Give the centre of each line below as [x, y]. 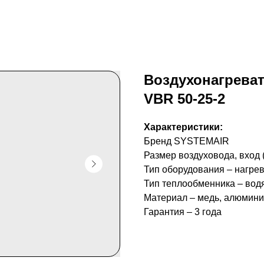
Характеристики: [183, 127]
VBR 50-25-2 [184, 99]
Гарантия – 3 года [183, 212]
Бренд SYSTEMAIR [187, 141]
